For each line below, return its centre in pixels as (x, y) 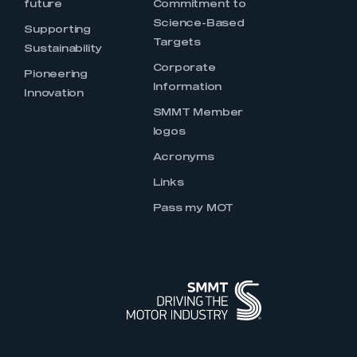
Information (187, 88)
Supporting (58, 30)
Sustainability (63, 49)
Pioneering (56, 75)
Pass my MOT (193, 209)
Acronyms (183, 158)
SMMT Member (198, 113)
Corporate (184, 69)
